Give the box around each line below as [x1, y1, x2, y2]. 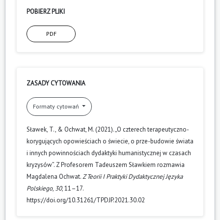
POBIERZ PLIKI [27, 7, 65, 16]
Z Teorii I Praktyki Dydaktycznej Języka [82, 172, 183, 181]
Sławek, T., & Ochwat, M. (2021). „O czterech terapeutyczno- [27, 125, 189, 134]
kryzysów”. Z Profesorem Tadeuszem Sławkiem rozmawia [27, 160, 185, 169]
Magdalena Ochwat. [27, 172, 82, 181]
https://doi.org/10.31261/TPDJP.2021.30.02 [27, 195, 145, 204]
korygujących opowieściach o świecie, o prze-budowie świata [27, 137, 193, 145]
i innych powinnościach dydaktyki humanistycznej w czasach [27, 148, 191, 157]
